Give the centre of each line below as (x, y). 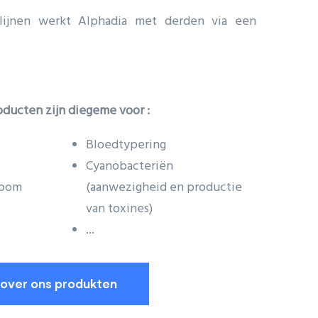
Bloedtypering (127, 145)
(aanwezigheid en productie (164, 188)
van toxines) (119, 209)
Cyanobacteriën (130, 166)
